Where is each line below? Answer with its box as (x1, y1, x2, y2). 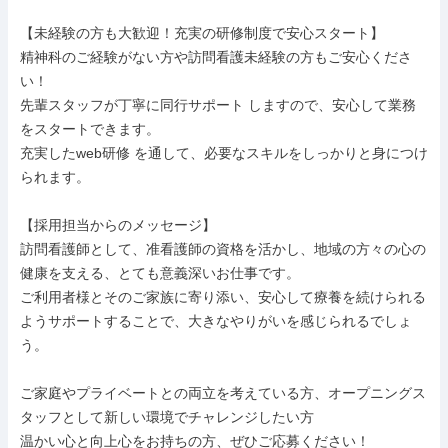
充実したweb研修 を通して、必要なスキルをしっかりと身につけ (20, 145, 428, 161)
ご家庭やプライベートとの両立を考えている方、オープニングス (20, 385, 426, 401)
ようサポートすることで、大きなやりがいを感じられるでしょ (20, 313, 412, 329)
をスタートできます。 (20, 121, 160, 137)
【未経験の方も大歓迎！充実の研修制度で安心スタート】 (20, 25, 384, 41)
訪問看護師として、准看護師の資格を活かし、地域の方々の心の (20, 241, 426, 257)
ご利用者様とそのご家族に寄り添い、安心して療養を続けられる (20, 289, 426, 305)
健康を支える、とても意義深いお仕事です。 (20, 265, 300, 281)
